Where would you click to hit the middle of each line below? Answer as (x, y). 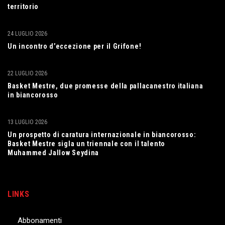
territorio (23, 6)
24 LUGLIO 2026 (27, 33)
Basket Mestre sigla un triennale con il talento (86, 143)
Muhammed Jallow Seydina (53, 152)
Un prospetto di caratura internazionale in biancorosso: (102, 134)
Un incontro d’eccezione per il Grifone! (75, 46)
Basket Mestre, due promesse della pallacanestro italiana (105, 86)
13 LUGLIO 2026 (27, 122)
